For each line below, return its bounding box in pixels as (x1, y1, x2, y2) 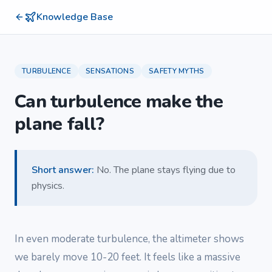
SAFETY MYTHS (149, 66, 205, 76)
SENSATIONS (86, 66, 134, 76)
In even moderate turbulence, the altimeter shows (15, 232, 244, 246)
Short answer (32, 163, 92, 177)
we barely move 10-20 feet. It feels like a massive (15, 250, 240, 264)
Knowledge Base (36, 10, 113, 24)
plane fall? (15, 112, 104, 137)
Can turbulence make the (15, 89, 223, 114)
